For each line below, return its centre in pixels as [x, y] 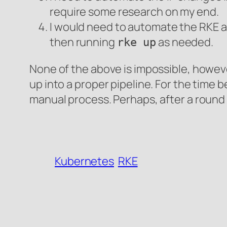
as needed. [185, 42]
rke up [137, 42]
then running [83, 42]
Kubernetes [85, 161]
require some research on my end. [134, 11]
